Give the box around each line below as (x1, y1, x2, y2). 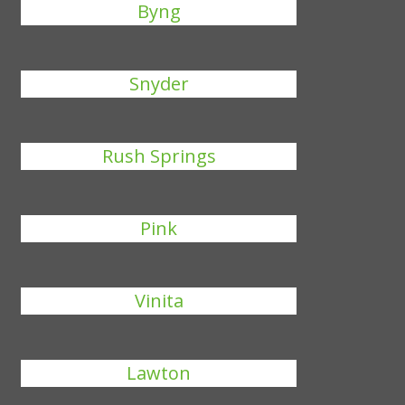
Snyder (128, 71, 189, 96)
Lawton (127, 361, 192, 385)
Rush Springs (101, 144, 216, 168)
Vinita (134, 288, 184, 313)
